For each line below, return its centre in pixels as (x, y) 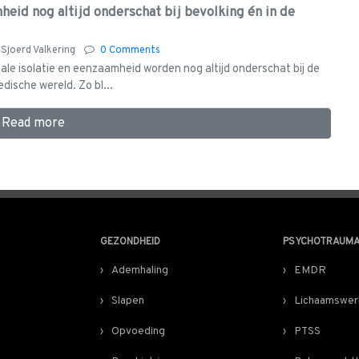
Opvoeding (138, 332)
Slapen (128, 301)
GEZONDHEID (130, 242)
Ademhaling (140, 271)
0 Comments (130, 51)
